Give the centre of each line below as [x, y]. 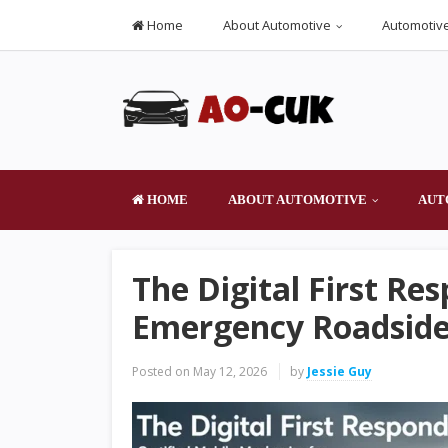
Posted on [161, 371]
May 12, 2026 [230, 371]
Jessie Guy [339, 371]
